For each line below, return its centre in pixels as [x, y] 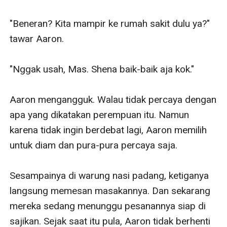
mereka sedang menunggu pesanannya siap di [108, 206]
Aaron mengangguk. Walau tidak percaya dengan [113, 99]
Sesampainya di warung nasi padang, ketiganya [109, 175]
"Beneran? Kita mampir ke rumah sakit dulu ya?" [110, 23]
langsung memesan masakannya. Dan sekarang [110, 191]
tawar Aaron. [37, 39]
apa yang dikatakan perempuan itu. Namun [100, 115]
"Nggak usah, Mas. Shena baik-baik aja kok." [102, 69]
